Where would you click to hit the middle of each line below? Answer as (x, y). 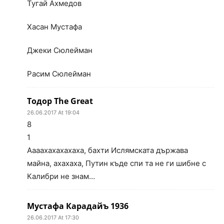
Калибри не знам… (61, 176)
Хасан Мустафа (54, 27)
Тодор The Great (60, 101)
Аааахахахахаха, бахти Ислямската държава (107, 150)
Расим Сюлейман (59, 74)
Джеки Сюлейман (60, 50)
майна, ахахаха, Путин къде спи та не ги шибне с (116, 163)
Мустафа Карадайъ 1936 (78, 206)
